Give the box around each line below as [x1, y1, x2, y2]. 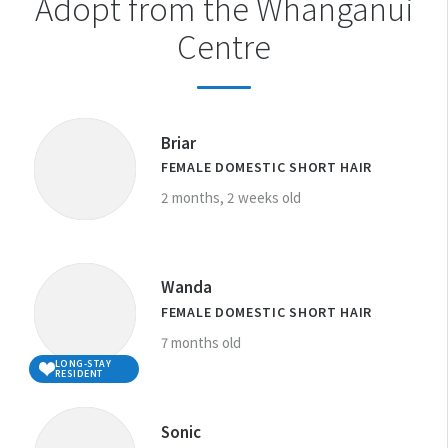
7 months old [161, 332, 241, 352]
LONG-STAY [54, 357, 111, 371]
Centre [177, 25, 271, 69]
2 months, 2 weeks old [161, 188, 301, 208]
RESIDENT [54, 367, 103, 381]
